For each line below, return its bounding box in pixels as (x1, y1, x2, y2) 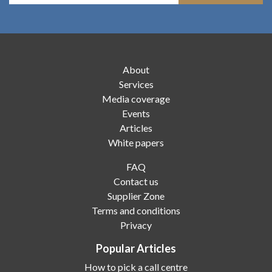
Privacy (120, 219, 152, 231)
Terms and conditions (92, 204, 180, 216)
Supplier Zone (107, 189, 165, 202)
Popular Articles (96, 241, 176, 255)
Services (118, 78, 154, 90)
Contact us (114, 175, 158, 187)
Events (122, 107, 150, 119)
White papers (108, 136, 164, 148)
